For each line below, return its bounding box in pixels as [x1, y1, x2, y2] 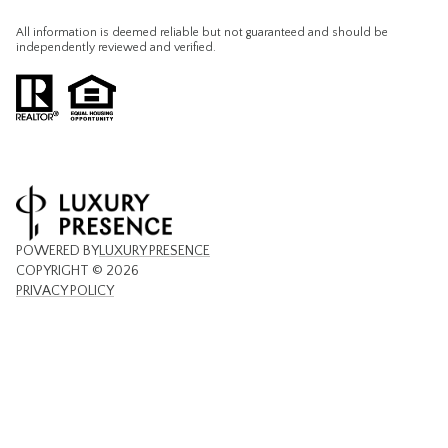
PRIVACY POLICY [16, 282, 114, 299]
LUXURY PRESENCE [99, 242, 210, 259]
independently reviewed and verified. [16, 41, 216, 55]
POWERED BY [16, 242, 99, 259]
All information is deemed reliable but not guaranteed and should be [16, 26, 388, 40]
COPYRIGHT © [16, 262, 106, 279]
